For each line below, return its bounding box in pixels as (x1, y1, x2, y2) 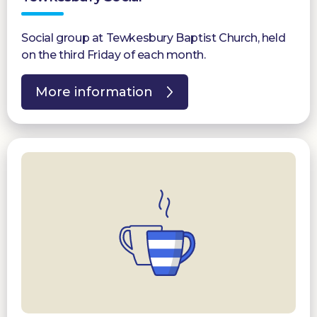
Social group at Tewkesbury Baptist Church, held (21, 31, 286, 45)
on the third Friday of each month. (21, 48, 206, 62)
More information (35, 84, 153, 100)
